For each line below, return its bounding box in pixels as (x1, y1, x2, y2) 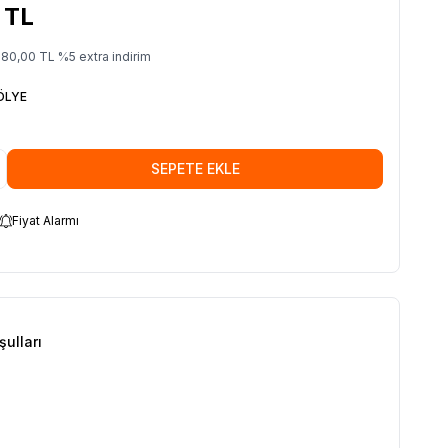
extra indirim (76, 48, 151, 64)
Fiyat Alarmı (12, 212, 79, 228)
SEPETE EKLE (150, 159, 240, 177)
